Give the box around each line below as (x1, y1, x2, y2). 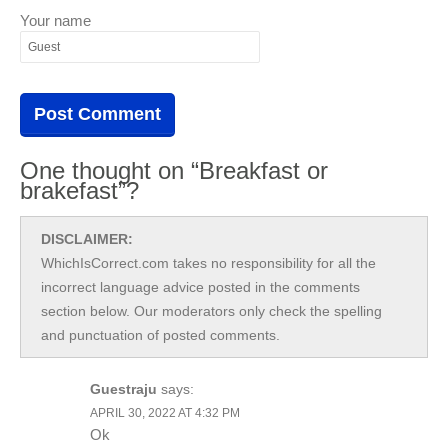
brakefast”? (20, 176, 139, 204)
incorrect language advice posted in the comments (41, 278, 360, 295)
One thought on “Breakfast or (20, 156, 328, 184)
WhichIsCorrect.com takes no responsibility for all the (41, 254, 376, 271)
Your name (20, 11, 91, 29)
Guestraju (90, 380, 157, 397)
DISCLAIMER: (41, 230, 133, 247)
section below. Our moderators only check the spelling (41, 302, 382, 319)
